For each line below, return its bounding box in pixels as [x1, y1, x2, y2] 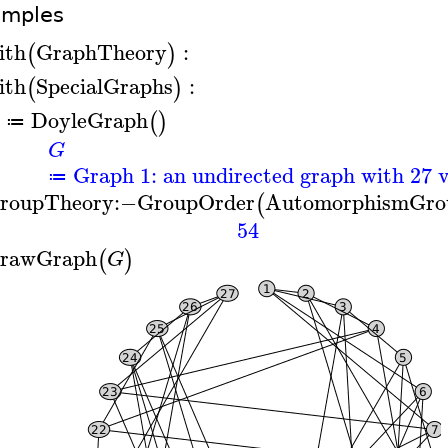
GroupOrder [136, 183, 255, 220]
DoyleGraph [30, 101, 148, 138]
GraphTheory [35, 33, 167, 70]
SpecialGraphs [35, 67, 173, 104]
